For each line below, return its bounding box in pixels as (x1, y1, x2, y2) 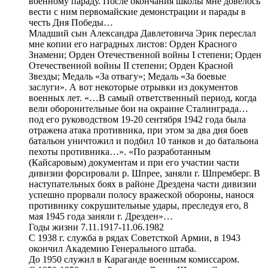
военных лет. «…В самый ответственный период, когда (29, 92, 257, 103)
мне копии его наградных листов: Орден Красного (29, 38, 237, 49)
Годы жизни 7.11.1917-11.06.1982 (29, 221, 164, 232)
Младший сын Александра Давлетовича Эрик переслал (29, 28, 256, 38)
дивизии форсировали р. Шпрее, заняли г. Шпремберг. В (29, 167, 260, 178)
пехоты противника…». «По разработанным (29, 146, 211, 157)
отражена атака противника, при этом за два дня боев (29, 124, 248, 135)
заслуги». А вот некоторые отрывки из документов (29, 81, 238, 92)
